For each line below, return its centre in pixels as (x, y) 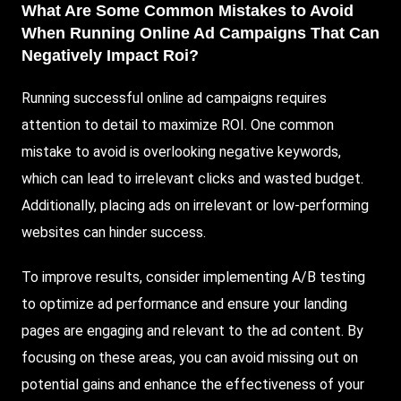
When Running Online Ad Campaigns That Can (200, 34)
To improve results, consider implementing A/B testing (193, 277)
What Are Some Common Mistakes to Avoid (188, 11)
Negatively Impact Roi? (110, 56)
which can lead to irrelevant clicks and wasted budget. (192, 179)
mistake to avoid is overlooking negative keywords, (181, 152)
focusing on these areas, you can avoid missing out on (190, 358)
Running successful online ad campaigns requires (174, 98)
